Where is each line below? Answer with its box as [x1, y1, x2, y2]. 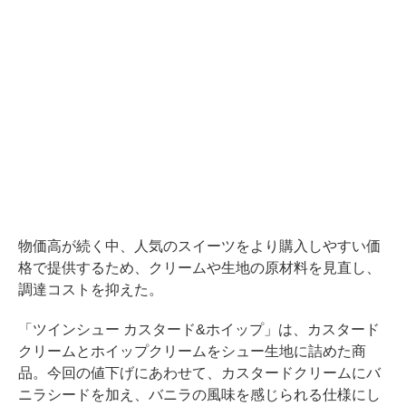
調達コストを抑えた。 [18, 282, 163, 298]
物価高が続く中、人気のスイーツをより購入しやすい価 [18, 238, 381, 255]
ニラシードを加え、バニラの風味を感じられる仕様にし [18, 387, 381, 403]
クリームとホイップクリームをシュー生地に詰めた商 [18, 343, 366, 360]
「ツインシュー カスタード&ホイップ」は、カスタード [18, 322, 380, 338]
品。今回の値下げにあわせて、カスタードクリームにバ [18, 365, 381, 382]
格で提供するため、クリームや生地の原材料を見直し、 [18, 260, 381, 276]
